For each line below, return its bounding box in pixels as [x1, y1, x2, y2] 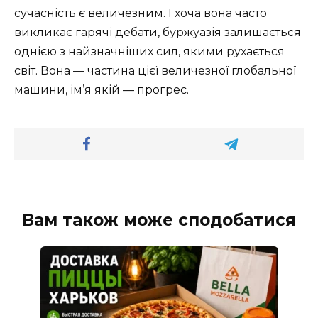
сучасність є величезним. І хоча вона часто [14, 6, 267, 20]
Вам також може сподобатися [22, 209, 296, 230]
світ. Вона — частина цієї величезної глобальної [14, 63, 296, 77]
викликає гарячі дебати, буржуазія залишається [14, 25, 301, 39]
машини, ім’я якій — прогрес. [14, 82, 189, 97]
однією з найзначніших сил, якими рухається [14, 44, 285, 58]
